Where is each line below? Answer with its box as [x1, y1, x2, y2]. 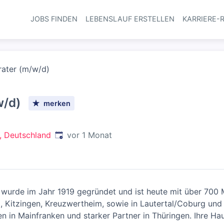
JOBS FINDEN [30, 14, 77, 23]
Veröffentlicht [54, 129, 106, 139]
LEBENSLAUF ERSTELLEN [85, 14, 174, 23]
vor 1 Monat [67, 130, 112, 140]
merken [43, 98, 71, 107]
